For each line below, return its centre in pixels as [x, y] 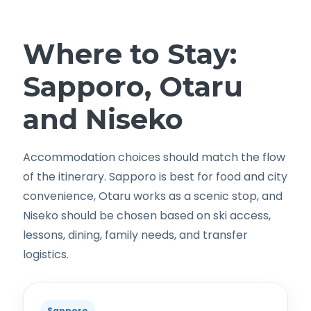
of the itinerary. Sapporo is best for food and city [155, 176]
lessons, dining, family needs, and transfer [135, 235]
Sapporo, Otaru [133, 86]
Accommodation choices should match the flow [154, 157]
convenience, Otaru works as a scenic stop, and [153, 196]
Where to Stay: [130, 53]
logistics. [46, 254]
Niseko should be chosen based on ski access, [147, 215]
